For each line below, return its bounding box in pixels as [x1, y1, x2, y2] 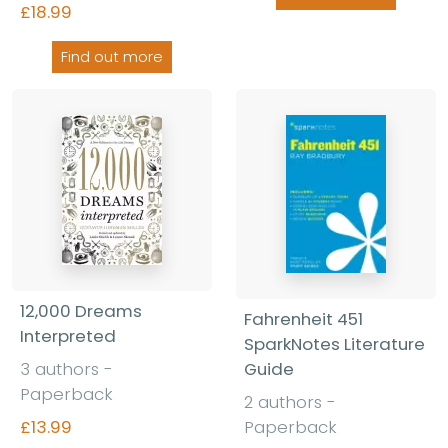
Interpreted [20, 324, 116, 349]
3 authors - [20, 357, 113, 382]
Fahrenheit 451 [244, 307, 363, 332]
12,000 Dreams [20, 299, 142, 324]
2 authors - [244, 390, 336, 415]
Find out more [61, 47, 163, 68]
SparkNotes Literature [244, 332, 425, 357]
